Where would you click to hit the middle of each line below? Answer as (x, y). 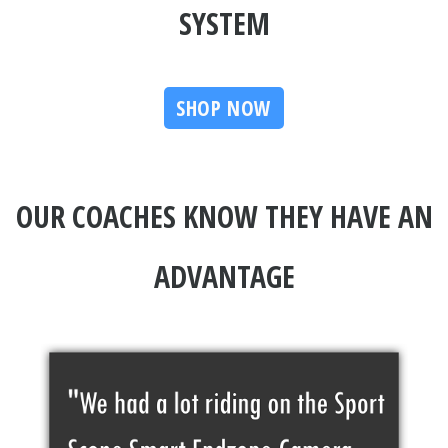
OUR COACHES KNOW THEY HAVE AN (224, 216)
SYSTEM (224, 23)
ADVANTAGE (224, 276)
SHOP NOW (224, 107)
